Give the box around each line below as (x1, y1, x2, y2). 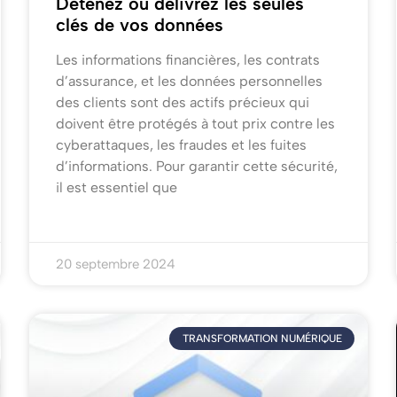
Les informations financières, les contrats (56, 51, 321, 69)
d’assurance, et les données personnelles (56, 73, 323, 90)
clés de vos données (56, 14, 224, 36)
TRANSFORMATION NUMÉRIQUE (182, 332, 342, 346)
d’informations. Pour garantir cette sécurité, (56, 158, 339, 175)
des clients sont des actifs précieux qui (56, 94, 310, 112)
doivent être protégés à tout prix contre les (56, 115, 336, 133)
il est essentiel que (56, 179, 178, 197)
